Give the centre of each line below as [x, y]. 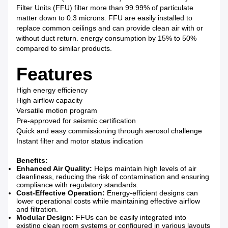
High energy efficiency [52, 90]
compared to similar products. [64, 49]
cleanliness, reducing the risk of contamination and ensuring [113, 177]
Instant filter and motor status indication [80, 141]
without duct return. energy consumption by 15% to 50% [106, 38]
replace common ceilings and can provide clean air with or [110, 28]
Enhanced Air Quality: [54, 169]
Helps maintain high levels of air [144, 169]
